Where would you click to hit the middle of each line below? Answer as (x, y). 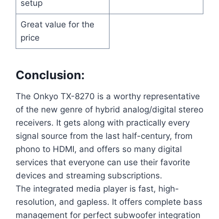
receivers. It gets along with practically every (103, 123)
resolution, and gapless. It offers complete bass (109, 202)
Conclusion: (50, 75)
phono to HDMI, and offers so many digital (99, 149)
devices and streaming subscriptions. (89, 176)
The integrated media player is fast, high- (97, 189)
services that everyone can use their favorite (103, 163)
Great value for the (57, 25)
